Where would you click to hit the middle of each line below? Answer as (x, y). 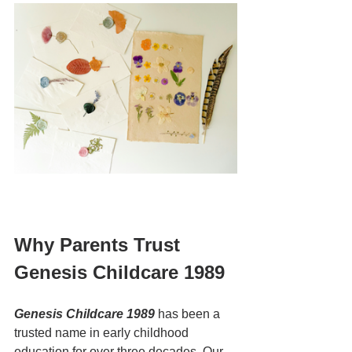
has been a (189, 314)
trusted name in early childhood (103, 333)
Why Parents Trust (100, 245)
